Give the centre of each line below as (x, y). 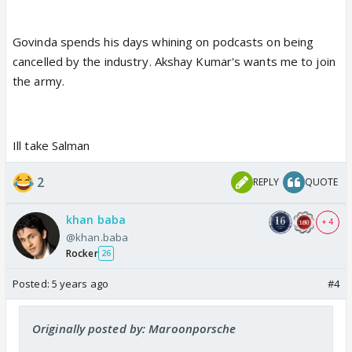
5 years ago (80, 283)
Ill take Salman (51, 145)
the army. (38, 81)
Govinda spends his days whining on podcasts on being (163, 41)
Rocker (82, 253)
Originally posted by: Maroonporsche (134, 328)
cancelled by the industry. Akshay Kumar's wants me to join (174, 61)
